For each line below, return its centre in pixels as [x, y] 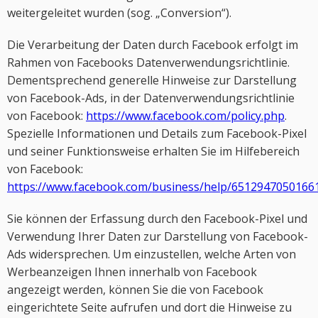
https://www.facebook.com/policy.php [185, 116]
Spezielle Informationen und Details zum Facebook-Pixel [157, 133]
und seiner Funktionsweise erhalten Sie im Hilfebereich [153, 151]
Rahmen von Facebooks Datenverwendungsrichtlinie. [148, 62]
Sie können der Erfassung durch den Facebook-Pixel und [157, 219]
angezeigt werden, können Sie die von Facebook [135, 290]
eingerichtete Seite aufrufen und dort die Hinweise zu [149, 307]
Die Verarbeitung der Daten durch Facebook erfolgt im [153, 45]
